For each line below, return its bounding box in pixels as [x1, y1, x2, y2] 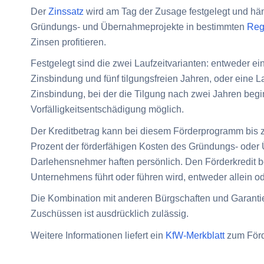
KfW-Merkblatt [166, 230, 225, 240]
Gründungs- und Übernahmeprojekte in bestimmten [31, 21, 247, 32]
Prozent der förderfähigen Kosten [31, 141, 169, 151]
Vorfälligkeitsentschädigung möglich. [31, 104, 184, 115]
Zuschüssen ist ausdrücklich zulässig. [31, 209, 189, 219]
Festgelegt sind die [31, 58, 113, 69]
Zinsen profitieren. [31, 37, 106, 47]
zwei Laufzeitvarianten [113, 58, 206, 69]
